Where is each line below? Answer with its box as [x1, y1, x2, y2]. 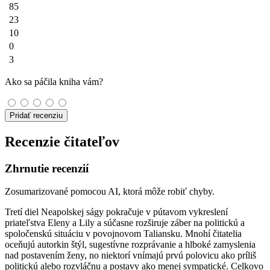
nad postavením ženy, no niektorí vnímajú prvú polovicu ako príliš [5, 250, 256, 261]
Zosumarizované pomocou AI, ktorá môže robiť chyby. [5, 186, 215, 197]
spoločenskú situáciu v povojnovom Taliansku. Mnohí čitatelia [5, 228, 242, 239]
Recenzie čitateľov [5, 133, 119, 149]
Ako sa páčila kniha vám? [5, 76, 103, 87]
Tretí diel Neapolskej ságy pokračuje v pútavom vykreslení [5, 207, 228, 218]
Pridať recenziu [10, 110, 63, 120]
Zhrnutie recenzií [5, 162, 89, 175]
